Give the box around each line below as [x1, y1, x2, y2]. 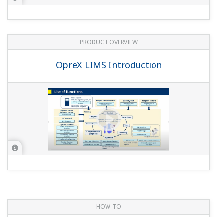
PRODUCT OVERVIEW [79, 38, 138, 46]
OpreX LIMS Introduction [55, 59, 162, 71]
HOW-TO [96, 202, 121, 211]
